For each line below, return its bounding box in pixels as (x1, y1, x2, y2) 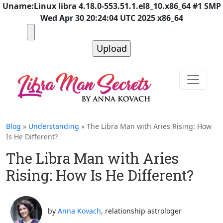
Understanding (28, 121, 79, 131)
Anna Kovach (58, 206, 101, 216)
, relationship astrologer (101, 206, 182, 216)
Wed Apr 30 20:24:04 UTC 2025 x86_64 (40, 12, 183, 23)
